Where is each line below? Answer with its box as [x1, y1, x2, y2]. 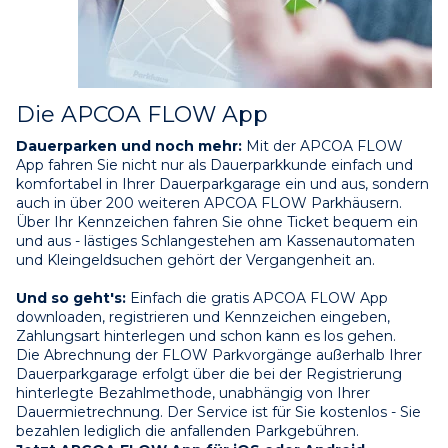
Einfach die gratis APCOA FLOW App [126, 289, 388, 308]
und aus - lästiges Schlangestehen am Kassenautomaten [16, 232, 415, 251]
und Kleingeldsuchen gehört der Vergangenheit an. [16, 251, 375, 270]
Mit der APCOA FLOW [242, 137, 403, 156]
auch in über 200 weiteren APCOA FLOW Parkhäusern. [16, 194, 402, 213]
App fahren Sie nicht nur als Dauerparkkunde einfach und [16, 156, 413, 175]
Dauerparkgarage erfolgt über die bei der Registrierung [16, 365, 402, 384]
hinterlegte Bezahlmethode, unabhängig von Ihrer [16, 384, 370, 403]
